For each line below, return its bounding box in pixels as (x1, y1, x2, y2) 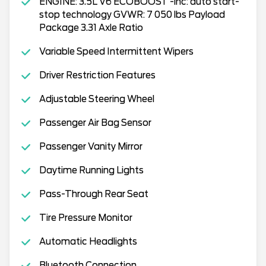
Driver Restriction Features (39, 70, 156, 81)
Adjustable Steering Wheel (39, 94, 154, 104)
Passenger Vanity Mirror (39, 141, 142, 152)
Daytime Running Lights (39, 165, 144, 176)
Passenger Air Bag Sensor (39, 118, 151, 128)
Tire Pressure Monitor (39, 213, 132, 223)
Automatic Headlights (39, 236, 137, 247)
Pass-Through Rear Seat (39, 189, 148, 199)
